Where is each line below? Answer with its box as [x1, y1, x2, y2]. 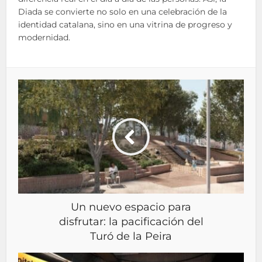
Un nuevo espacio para [71, 201, 191, 214]
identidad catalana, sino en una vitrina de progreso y [18, 19, 233, 30]
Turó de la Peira [90, 230, 172, 243]
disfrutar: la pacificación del [58, 215, 204, 229]
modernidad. [18, 32, 71, 43]
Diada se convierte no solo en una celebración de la [18, 6, 227, 18]
